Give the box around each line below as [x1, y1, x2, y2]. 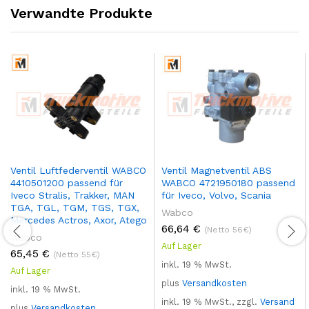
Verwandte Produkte [10, 5, 152, 22]
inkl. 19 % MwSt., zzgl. [161, 296, 260, 307]
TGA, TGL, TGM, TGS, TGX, [10, 201, 139, 213]
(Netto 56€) [204, 224, 252, 235]
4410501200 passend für [10, 177, 123, 188]
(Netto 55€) [53, 249, 100, 259]
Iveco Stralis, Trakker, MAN [10, 189, 134, 201]
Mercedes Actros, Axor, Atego [10, 214, 147, 226]
